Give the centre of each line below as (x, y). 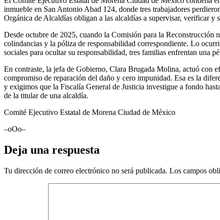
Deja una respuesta (52, 150)
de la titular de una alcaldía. (46, 96)
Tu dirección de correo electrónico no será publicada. (86, 170)
